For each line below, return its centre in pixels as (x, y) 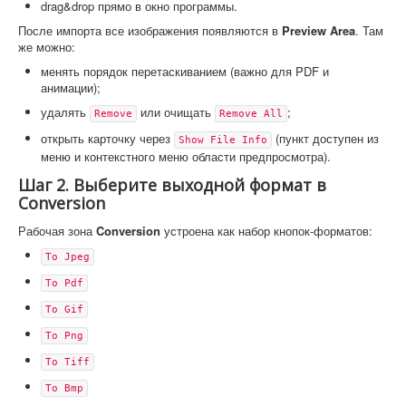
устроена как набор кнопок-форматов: (266, 230)
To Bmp (64, 388)
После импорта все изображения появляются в (150, 30)
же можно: (47, 46)
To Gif (64, 309)
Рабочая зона (57, 230)
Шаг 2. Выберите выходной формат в (172, 184)
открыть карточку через (107, 138)
